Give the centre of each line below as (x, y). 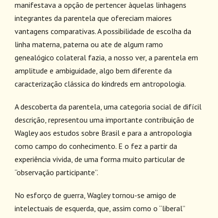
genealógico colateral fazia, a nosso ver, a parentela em (106, 57)
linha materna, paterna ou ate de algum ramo (89, 44)
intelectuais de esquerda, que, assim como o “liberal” (100, 208)
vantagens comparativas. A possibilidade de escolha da (103, 31)
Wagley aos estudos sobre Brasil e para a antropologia (103, 133)
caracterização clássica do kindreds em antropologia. (100, 84)
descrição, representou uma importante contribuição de (104, 120)
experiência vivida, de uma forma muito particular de (100, 159)
